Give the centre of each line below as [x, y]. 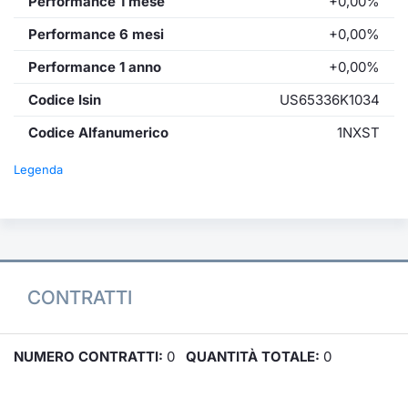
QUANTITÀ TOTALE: [253, 357]
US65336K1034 [330, 99]
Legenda [38, 169]
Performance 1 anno [95, 66]
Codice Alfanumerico [98, 132]
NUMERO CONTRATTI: [88, 357]
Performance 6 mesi [96, 34]
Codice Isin [65, 99]
